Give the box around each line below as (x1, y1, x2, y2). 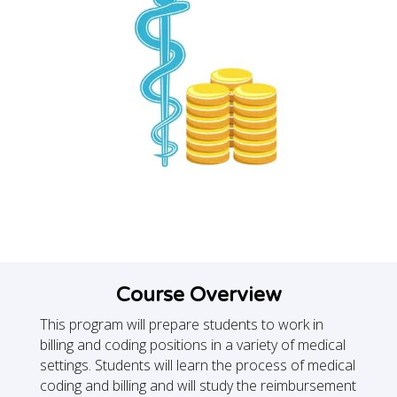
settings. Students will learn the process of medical (39, 355, 355, 376)
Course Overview (116, 283, 281, 308)
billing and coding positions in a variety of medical (39, 335, 346, 355)
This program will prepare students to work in (39, 315, 323, 335)
